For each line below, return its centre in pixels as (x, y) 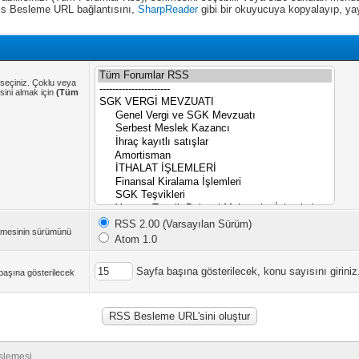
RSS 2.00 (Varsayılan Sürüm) (182, 224)
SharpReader (168, 9)
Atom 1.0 (135, 239)
